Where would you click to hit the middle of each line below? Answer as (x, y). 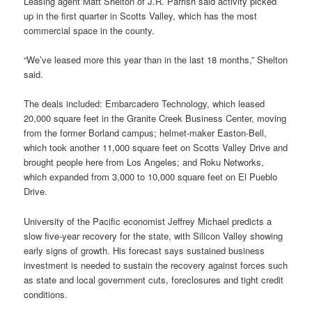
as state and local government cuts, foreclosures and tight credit (154, 279)
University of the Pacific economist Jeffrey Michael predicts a (148, 221)
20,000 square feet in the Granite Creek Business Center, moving (155, 118)
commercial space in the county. (89, 31)
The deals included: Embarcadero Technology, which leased (145, 104)
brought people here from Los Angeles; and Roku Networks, (144, 162)
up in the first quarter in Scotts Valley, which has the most (141, 16)
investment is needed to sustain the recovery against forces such (156, 265)
